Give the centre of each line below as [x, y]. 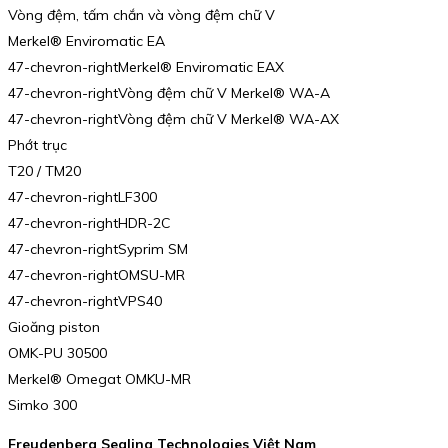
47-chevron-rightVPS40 [85, 300]
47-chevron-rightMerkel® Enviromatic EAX [146, 66]
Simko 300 [42, 404]
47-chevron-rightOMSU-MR [96, 274]
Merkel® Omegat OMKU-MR [99, 378]
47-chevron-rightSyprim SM [98, 248]
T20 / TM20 [44, 170]
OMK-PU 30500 [57, 352]
